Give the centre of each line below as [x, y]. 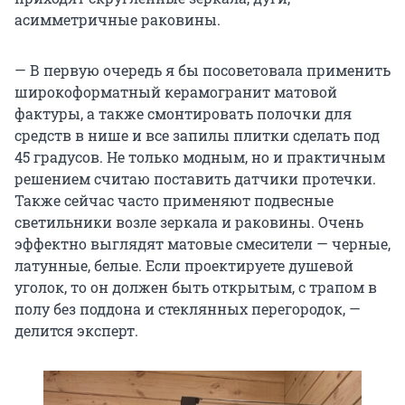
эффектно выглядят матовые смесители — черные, [202, 244]
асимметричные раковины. [118, 20]
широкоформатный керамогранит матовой [176, 92]
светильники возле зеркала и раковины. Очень [189, 222]
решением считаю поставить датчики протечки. [195, 179]
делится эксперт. [76, 331]
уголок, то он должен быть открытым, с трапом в [196, 287]
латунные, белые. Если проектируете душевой [184, 266]
